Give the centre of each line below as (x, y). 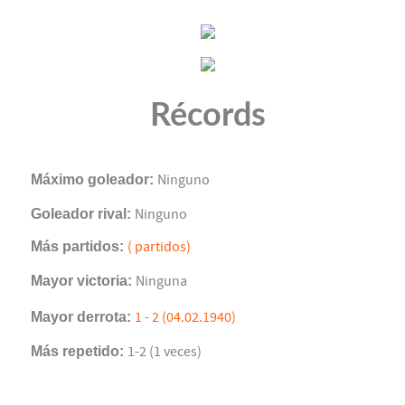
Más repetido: (79, 352)
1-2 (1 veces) (165, 352)
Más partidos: (79, 247)
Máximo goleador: (94, 180)
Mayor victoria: (83, 281)
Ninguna (161, 282)
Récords (208, 116)
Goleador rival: (83, 214)
